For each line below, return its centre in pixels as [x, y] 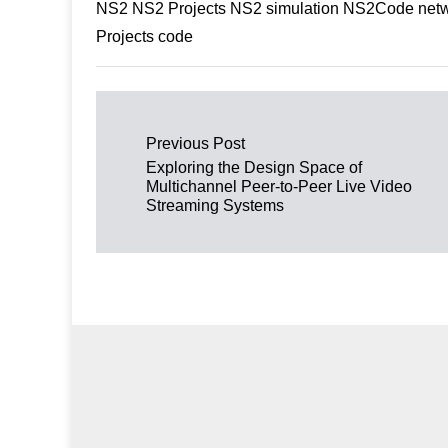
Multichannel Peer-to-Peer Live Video [279, 186]
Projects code [144, 37]
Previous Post [195, 143]
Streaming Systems [215, 205]
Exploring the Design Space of [254, 167]
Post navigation [177, 130]
